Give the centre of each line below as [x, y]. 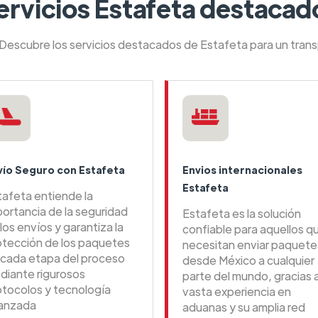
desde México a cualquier [248, 261]
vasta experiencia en [237, 292]
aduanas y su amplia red [244, 307]
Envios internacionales [242, 170]
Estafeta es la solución [242, 214]
